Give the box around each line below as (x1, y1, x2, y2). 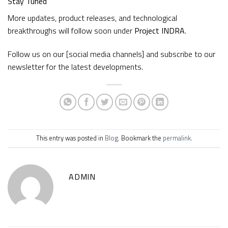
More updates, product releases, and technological (8, 12, 177, 24)
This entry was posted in (36, 133, 105, 144)
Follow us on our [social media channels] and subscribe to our (8, 47, 215, 60)
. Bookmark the (118, 133, 163, 144)
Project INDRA (134, 24, 185, 37)
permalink (162, 133, 191, 144)
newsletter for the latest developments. (8, 60, 143, 73)
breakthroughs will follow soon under (8, 24, 134, 37)
